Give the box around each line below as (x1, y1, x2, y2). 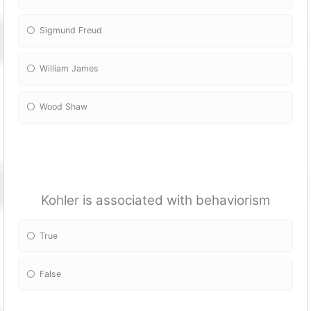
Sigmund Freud (40, 24, 103, 35)
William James (40, 63, 99, 74)
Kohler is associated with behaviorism (41, 192, 270, 208)
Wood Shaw (40, 101, 88, 112)
